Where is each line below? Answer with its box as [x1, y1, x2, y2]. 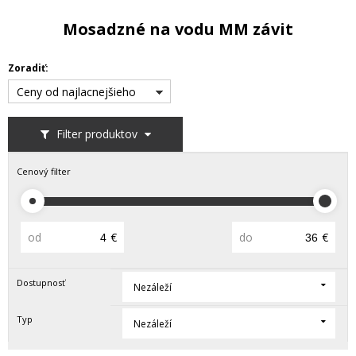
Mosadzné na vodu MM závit [63, 17, 293, 40]
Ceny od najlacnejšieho [17, 83, 136, 99]
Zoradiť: [8, 60, 48, 75]
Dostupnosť [17, 276, 65, 288]
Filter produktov [52, 126, 141, 141]
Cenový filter [17, 164, 71, 177]
